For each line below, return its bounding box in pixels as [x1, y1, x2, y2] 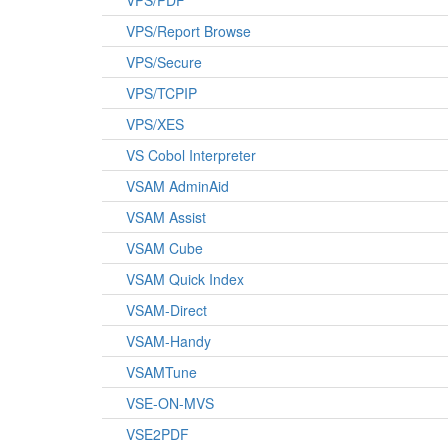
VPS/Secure [126, 52, 202, 72]
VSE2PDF [126, 424, 189, 444]
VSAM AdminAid [126, 176, 229, 196]
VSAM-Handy [126, 331, 211, 351]
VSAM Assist [126, 207, 206, 227]
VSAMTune [126, 362, 197, 382]
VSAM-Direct [126, 300, 207, 320]
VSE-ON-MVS [126, 393, 214, 413]
